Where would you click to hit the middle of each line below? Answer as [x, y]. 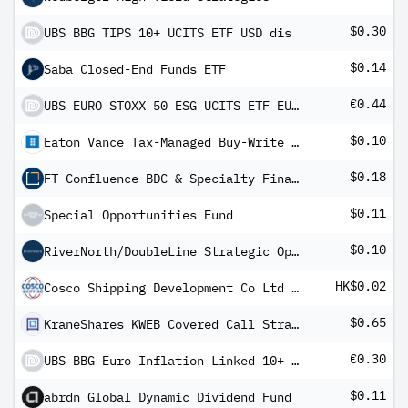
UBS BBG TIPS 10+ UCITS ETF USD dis [168, 33]
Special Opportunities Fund [138, 215]
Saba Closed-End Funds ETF [135, 69]
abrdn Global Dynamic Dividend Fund [168, 397]
